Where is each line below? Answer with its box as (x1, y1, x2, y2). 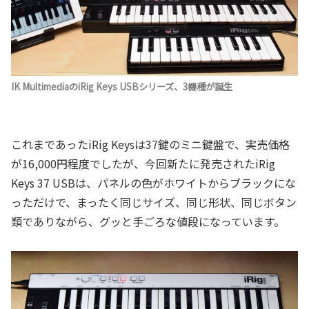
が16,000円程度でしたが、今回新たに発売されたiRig (11, 154, 275, 172)
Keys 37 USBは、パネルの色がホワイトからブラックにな (11, 174, 296, 191)
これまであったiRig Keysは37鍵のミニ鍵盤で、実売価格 (11, 135, 290, 152)
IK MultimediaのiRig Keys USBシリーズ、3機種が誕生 (11, 80, 232, 94)
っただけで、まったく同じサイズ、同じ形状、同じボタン (11, 193, 297, 210)
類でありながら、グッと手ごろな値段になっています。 (11, 212, 285, 230)
